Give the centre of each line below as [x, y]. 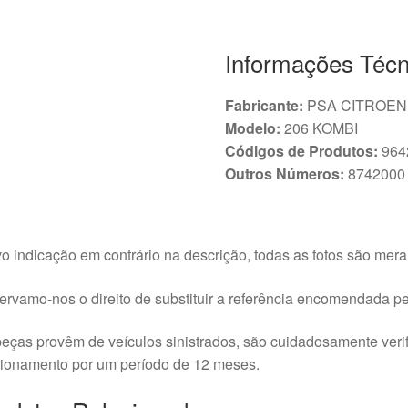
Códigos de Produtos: [302, 150]
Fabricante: [265, 105]
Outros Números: [285, 173]
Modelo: [253, 127]
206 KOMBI [320, 127]
